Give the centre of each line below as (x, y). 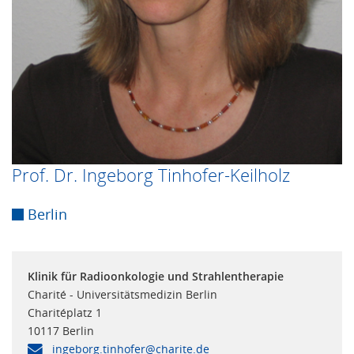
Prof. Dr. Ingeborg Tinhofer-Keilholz (151, 175)
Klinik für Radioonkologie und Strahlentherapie (156, 277)
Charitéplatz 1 (65, 313)
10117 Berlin (61, 331)
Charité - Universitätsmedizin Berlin (122, 295)
